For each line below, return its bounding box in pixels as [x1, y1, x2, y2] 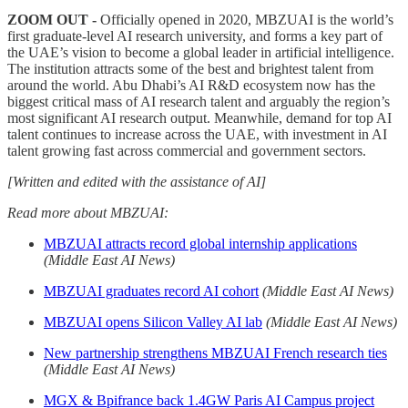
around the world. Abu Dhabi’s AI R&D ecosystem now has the [7, 76, 375, 93]
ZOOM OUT [7, 11, 88, 27]
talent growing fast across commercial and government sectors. [7, 142, 366, 158]
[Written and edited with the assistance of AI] [7, 173, 266, 189]
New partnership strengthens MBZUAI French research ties [44, 344, 387, 361]
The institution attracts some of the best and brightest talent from [7, 60, 373, 76]
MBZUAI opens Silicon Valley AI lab [44, 313, 262, 330]
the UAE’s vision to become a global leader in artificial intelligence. [7, 44, 394, 60]
